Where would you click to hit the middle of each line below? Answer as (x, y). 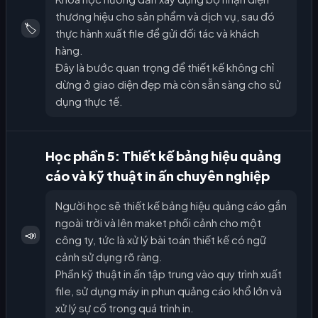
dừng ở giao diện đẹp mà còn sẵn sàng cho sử (168, 84)
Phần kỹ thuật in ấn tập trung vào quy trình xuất (169, 273)
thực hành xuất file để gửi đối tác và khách (157, 33)
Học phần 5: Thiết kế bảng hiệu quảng (163, 155)
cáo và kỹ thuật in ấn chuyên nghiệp (158, 175)
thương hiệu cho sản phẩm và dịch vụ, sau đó (165, 16)
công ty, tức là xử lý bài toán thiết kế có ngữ (161, 239)
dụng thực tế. (89, 101)
